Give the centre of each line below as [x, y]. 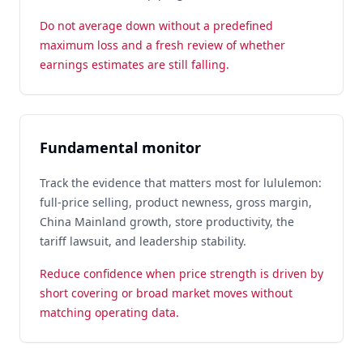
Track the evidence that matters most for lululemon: [181, 183]
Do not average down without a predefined [156, 26]
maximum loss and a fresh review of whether [162, 45]
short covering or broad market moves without [166, 293]
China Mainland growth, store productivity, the [167, 222]
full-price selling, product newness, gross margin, [176, 202]
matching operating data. [109, 312]
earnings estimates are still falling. [135, 64]
